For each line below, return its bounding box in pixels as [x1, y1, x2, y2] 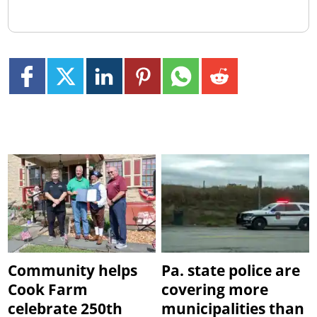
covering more [161, 279, 269, 299]
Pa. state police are [161, 260, 301, 280]
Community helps [8, 260, 138, 280]
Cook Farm [8, 279, 88, 299]
